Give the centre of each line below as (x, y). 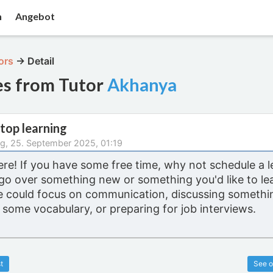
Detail (40, 61)
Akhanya (142, 85)
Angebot (34, 16)
